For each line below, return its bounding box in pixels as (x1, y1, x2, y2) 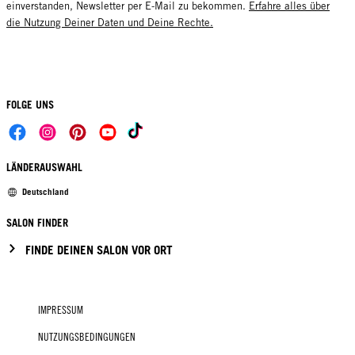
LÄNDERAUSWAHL (6, 161, 82, 174)
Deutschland (22, 186, 69, 198)
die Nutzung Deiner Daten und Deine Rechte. (6, 16, 213, 29)
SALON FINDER (6, 216, 68, 230)
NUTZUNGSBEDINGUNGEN (38, 330, 136, 343)
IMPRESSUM (38, 303, 83, 316)
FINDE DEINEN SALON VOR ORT (25, 242, 173, 257)
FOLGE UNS (6, 97, 54, 111)
